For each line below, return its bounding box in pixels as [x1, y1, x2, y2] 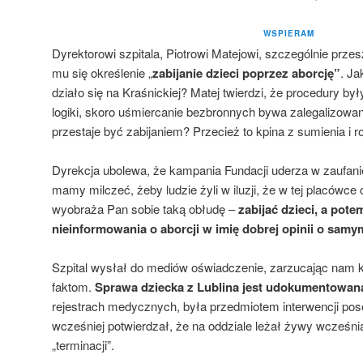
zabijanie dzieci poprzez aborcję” [152, 63, 340, 82]
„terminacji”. [52, 336, 114, 354]
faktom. [52, 278, 95, 296]
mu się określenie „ [52, 63, 152, 81]
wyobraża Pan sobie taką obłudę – [52, 200, 238, 218]
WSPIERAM [263, 27, 314, 39]
